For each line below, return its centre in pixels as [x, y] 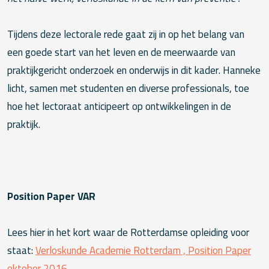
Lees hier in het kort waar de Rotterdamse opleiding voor [128, 233]
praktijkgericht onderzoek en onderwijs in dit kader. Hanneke [134, 71]
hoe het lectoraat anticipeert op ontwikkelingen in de [119, 107]
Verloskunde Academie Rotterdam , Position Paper [143, 251]
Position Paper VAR [51, 197]
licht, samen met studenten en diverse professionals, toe [128, 89]
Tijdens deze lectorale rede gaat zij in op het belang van [126, 35]
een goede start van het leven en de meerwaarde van [121, 53]
